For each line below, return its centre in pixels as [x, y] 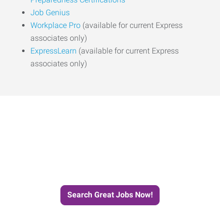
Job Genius [50, 12]
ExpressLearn [54, 51]
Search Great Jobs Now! [110, 195]
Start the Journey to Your [110, 134]
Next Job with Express [110, 159]
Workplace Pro [55, 25]
